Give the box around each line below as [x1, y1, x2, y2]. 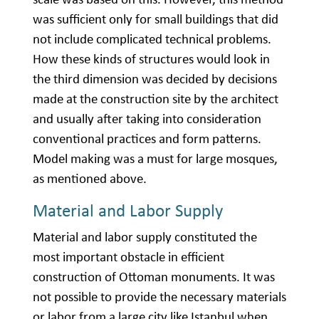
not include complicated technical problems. [33, 31, 271, 48]
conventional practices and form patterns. [33, 130, 261, 147]
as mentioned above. [33, 170, 147, 187]
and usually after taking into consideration [33, 110, 261, 127]
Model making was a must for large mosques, [33, 150, 278, 167]
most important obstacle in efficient [33, 249, 224, 266]
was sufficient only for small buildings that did [33, 11, 278, 28]
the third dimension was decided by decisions [33, 70, 277, 88]
